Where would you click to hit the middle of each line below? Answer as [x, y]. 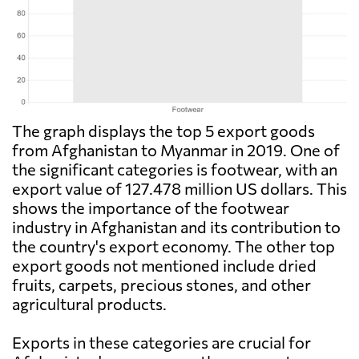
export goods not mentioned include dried [164, 266]
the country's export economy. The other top [173, 246]
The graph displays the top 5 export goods [163, 131]
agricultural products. [89, 304]
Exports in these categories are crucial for [161, 343]
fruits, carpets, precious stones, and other [161, 285]
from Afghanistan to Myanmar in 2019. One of [176, 150]
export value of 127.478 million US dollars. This [179, 189]
